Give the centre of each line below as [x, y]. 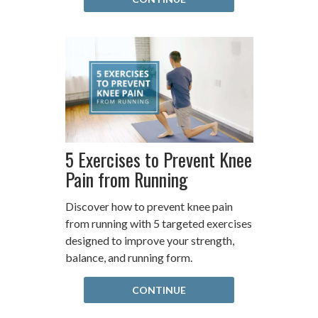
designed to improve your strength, [149, 241]
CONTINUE [159, 290]
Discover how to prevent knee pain [149, 207]
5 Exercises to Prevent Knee [158, 160]
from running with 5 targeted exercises [158, 224]
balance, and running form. [128, 258]
